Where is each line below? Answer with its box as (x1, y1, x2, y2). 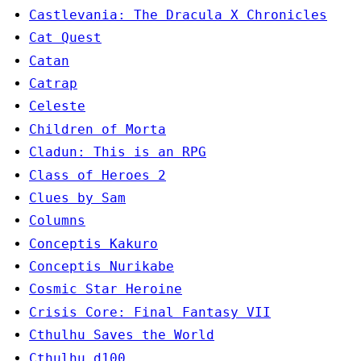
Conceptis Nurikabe (29, 259, 174, 275)
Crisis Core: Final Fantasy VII (29, 304, 271, 320)
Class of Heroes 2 (29, 167, 166, 183)
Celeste (29, 98, 85, 114)
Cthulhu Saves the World (29, 327, 214, 343)
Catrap (29, 75, 77, 91)
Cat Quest (29, 30, 102, 46)
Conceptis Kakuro (29, 235, 158, 251)
